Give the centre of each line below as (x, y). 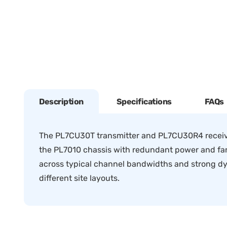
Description (61, 102)
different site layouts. (79, 178)
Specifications (144, 102)
